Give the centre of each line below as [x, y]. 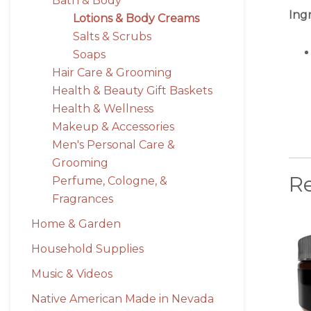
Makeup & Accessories [113, 127]
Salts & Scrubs [112, 36]
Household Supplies [87, 249]
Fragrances [83, 199]
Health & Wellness [103, 109]
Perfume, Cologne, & [110, 181]
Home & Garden [76, 224]
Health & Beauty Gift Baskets [132, 91]
